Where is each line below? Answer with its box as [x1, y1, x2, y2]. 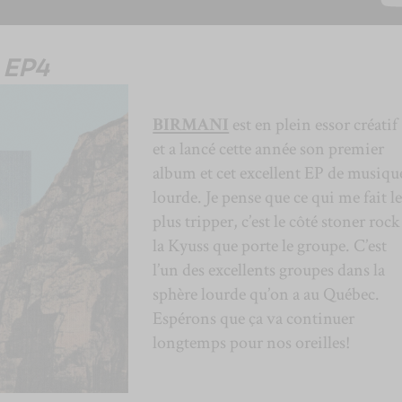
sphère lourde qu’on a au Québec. [153, 282, 380, 306]
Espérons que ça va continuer [153, 306, 355, 330]
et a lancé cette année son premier [153, 136, 385, 161]
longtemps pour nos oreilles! [153, 330, 351, 354]
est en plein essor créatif [229, 112, 398, 136]
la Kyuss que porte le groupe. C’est [153, 233, 388, 258]
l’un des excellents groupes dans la [153, 258, 386, 282]
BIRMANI [153, 112, 230, 136]
